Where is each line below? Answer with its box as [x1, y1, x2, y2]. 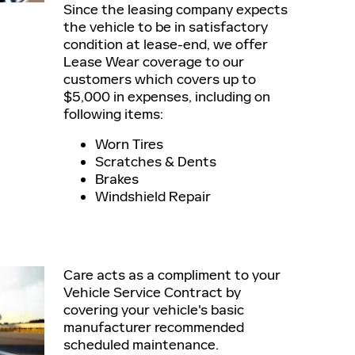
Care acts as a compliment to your [63, 266, 281, 284]
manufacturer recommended [63, 319, 244, 336]
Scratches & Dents [95, 153, 216, 170]
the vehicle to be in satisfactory [63, 18, 268, 36]
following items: [63, 105, 163, 123]
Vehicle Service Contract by [63, 284, 241, 301]
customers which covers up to [63, 71, 256, 88]
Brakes [95, 170, 139, 188]
